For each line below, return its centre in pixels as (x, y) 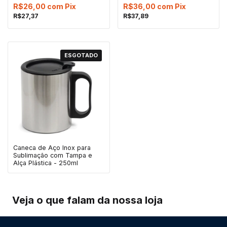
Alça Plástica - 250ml (46, 163)
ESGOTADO (81, 55)
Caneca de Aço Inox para (52, 148)
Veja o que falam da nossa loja (87, 200)
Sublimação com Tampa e (53, 156)
